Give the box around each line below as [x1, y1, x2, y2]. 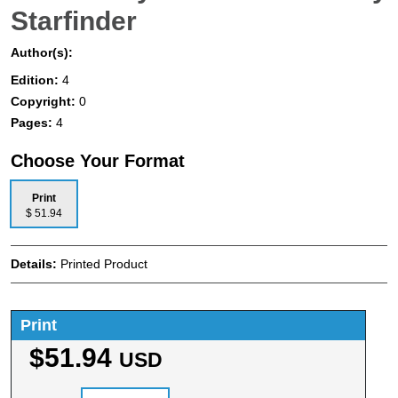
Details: [11, 256, 60, 271]
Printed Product [60, 256, 147, 271]
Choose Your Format [11, 150, 185, 171]
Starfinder [11, 5, 137, 36]
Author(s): [11, 44, 73, 60]
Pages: [11, 115, 56, 130]
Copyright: [11, 93, 79, 108]
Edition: [11, 72, 62, 87]
